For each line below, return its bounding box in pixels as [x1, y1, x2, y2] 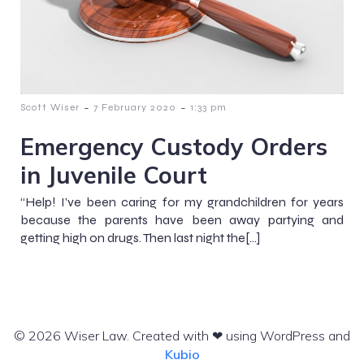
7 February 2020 [93, 101, 176, 113]
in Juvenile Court [20, 159, 207, 189]
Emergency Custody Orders [20, 131, 327, 161]
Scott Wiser [20, 101, 80, 113]
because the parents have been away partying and [20, 211, 344, 227]
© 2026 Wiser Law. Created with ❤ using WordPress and [14, 327, 350, 344]
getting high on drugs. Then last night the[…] [20, 229, 260, 245]
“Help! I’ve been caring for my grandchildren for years [20, 193, 344, 210]
